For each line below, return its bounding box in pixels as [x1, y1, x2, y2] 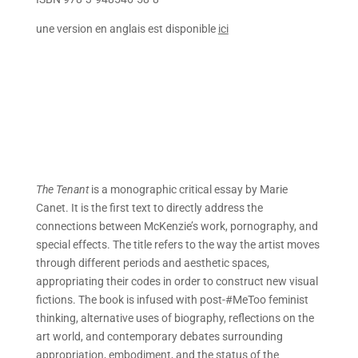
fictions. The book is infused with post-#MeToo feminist [35, 293, 308, 306]
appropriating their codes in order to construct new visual [35, 275, 318, 288]
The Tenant [35, 183, 89, 196]
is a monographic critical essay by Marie [88, 183, 288, 196]
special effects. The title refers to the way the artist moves [35, 238, 320, 251]
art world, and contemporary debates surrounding [35, 330, 283, 343]
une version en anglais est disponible [35, 22, 218, 35]
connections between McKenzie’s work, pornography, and [35, 220, 318, 233]
